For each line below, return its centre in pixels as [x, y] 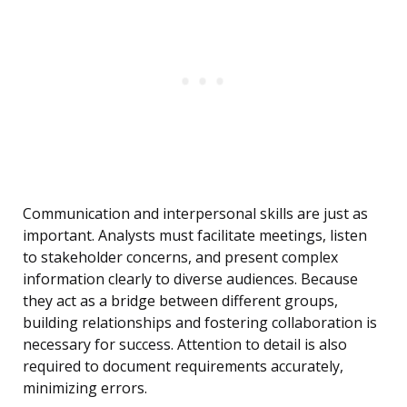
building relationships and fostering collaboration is [200, 323]
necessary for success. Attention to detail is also [185, 345]
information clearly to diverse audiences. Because [190, 279]
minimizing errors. [85, 388]
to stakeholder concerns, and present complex [180, 258]
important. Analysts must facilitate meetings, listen [195, 236]
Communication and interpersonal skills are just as [195, 214]
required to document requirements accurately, [183, 367]
